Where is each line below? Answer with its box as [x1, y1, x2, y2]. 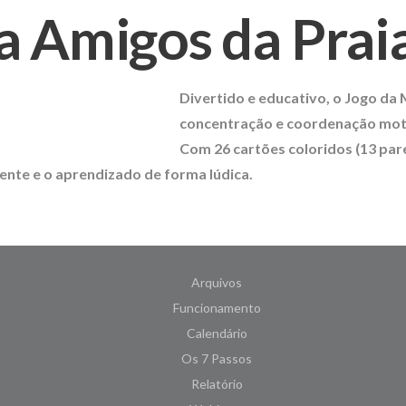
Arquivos [191, 275, 242, 291]
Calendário [186, 325, 247, 342]
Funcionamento [172, 300, 261, 316]
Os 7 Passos [181, 351, 252, 367]
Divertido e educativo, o [179, 89, 344, 107]
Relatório [190, 376, 243, 392]
